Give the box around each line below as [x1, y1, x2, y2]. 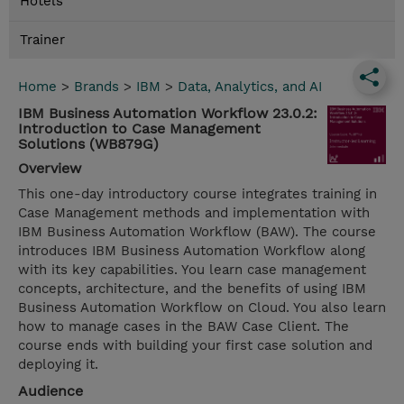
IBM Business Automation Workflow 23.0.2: [18, 105, 317, 123]
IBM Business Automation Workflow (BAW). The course [18, 224, 376, 241]
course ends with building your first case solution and [18, 337, 372, 354]
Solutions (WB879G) [18, 135, 159, 153]
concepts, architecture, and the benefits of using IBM [18, 280, 366, 298]
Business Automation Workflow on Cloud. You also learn [18, 299, 386, 317]
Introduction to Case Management [18, 120, 261, 138]
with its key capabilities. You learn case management [18, 262, 366, 279]
